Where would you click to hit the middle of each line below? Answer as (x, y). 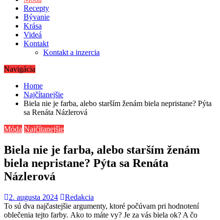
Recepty (36, 8)
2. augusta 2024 (33, 197)
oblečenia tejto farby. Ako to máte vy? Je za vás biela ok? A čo (101, 215)
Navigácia (20, 69)
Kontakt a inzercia (71, 52)
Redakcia (79, 197)
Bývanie (37, 17)
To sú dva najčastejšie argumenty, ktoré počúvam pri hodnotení (101, 206)
